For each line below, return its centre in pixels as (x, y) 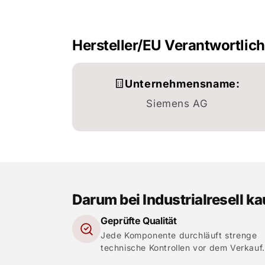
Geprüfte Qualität (139, 221)
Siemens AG (177, 104)
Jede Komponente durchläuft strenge (179, 235)
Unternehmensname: (182, 83)
